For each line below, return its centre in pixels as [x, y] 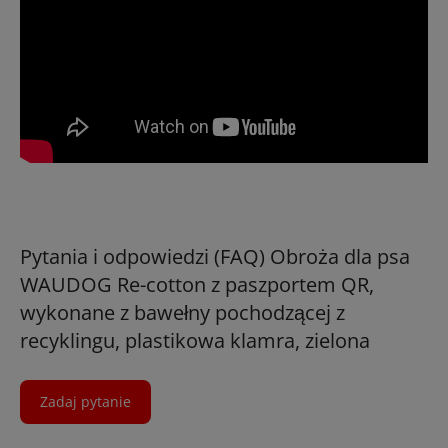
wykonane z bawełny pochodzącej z [182, 313]
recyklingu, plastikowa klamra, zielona [195, 341]
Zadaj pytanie [85, 402]
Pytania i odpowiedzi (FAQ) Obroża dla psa [215, 257]
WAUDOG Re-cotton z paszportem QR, [197, 285]
